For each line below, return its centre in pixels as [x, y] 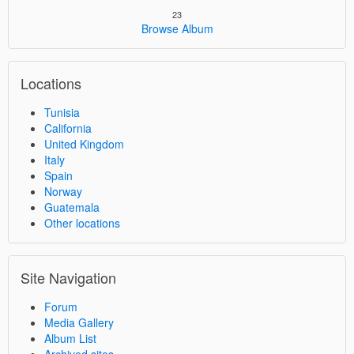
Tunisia [62, 113]
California [68, 128]
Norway [63, 192]
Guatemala [72, 207]
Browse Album [177, 29]
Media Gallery [79, 323]
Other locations [82, 223]
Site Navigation [68, 278]
